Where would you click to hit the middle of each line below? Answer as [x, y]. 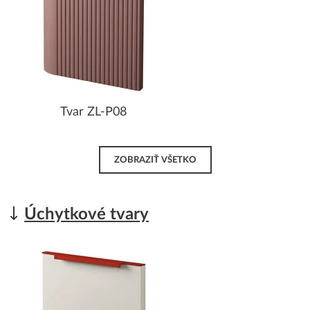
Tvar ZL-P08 [93, 112]
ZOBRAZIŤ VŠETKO [155, 160]
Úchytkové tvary [86, 215]
